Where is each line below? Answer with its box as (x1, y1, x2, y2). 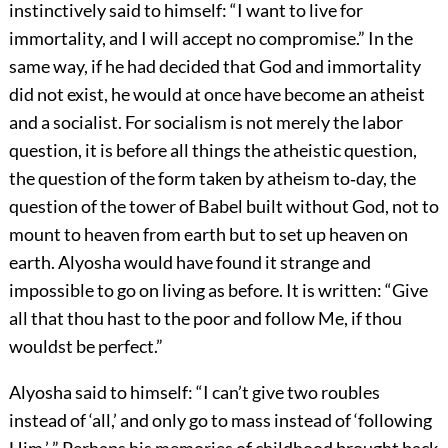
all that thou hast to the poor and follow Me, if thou (8, 307, 402, 330)
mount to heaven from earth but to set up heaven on (8, 223, 408, 246)
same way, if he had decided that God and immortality (8, 55, 421, 78)
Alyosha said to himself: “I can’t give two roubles (8, 381, 380, 404)
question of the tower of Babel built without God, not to (8, 195, 439, 218)
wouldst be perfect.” (8, 335, 163, 358)
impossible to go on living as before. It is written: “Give (8, 279, 428, 302)
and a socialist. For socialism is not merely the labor (8, 111, 403, 134)
